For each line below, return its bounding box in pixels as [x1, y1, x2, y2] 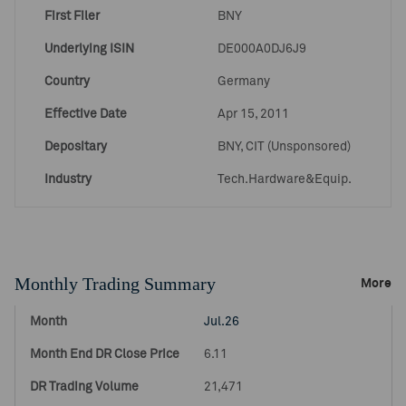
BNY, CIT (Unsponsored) [217, 140, 351, 153]
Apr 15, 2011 [217, 108, 289, 121]
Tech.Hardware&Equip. [217, 173, 352, 186]
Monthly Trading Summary [14, 274, 216, 294]
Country [44, 75, 90, 88]
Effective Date [44, 108, 127, 121]
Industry [44, 173, 92, 186]
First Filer [44, 10, 100, 23]
